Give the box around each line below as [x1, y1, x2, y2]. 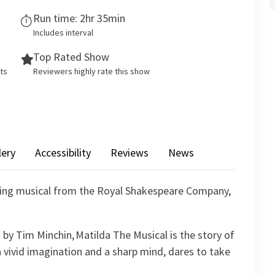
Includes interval [33, 27, 93, 38]
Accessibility [35, 145, 91, 160]
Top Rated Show [33, 50, 109, 64]
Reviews [110, 145, 149, 160]
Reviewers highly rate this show [33, 66, 150, 77]
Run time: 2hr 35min [33, 11, 125, 25]
